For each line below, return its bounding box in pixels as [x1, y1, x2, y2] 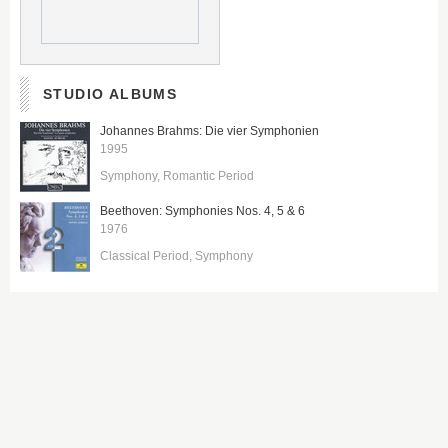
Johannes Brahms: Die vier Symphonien [100, 124, 319, 138]
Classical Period [100, 248, 189, 263]
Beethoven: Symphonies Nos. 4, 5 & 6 [100, 204, 305, 218]
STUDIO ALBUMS [43, 86, 178, 102]
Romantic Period [163, 168, 254, 183]
